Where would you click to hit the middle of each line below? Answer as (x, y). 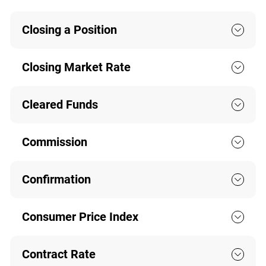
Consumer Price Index (80, 217)
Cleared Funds (60, 105)
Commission (54, 142)
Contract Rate (58, 254)
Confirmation (56, 180)
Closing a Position (69, 30)
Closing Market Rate (76, 67)
